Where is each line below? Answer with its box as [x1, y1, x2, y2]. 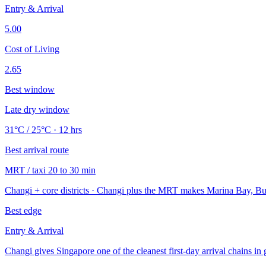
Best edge [5, 205, 42, 216]
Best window [5, 84, 55, 94]
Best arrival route [5, 144, 69, 155]
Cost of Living [5, 43, 59, 54]
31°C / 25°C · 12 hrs [5, 124, 82, 135]
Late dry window [5, 104, 69, 115]
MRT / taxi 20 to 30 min [5, 164, 96, 175]
